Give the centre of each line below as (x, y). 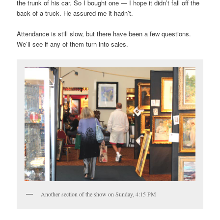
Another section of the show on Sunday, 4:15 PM (99, 194)
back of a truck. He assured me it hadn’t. (75, 13)
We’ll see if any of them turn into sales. (73, 44)
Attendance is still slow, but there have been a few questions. (104, 33)
